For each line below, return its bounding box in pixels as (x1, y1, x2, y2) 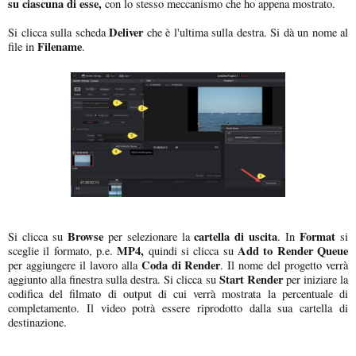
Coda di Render (137, 256, 221, 273)
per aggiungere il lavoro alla (8, 257, 137, 273)
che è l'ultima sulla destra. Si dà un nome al (143, 24, 348, 40)
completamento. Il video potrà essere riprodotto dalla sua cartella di (8, 300, 348, 315)
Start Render (219, 270, 283, 288)
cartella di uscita (189, 227, 278, 245)
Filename (37, 37, 82, 55)
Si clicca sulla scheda (8, 24, 106, 40)
